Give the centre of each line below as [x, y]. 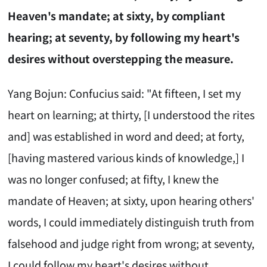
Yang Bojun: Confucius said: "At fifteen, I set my [125, 93]
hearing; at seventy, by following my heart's [124, 37]
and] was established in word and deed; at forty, [126, 136]
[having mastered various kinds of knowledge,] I [126, 158]
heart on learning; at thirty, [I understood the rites [131, 115]
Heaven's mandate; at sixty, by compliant [117, 15]
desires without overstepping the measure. [121, 58]
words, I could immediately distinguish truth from [131, 222]
